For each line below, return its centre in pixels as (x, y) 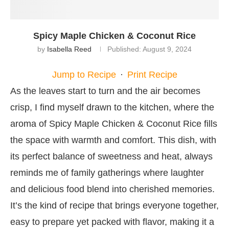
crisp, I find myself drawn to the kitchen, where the (112, 107)
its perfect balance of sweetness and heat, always (111, 156)
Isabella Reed (69, 49)
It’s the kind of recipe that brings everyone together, (114, 205)
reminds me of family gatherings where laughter (107, 173)
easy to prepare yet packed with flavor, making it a (112, 222)
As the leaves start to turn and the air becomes (105, 91)
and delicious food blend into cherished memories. (112, 189)
